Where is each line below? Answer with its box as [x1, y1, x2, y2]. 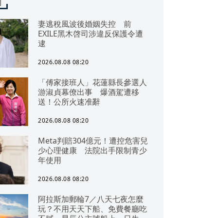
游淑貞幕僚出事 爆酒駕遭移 [38, 87, 139, 97]
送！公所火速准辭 [38, 96, 100, 107]
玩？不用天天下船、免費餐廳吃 [38, 203, 147, 214]
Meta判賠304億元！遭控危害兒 [38, 135, 148, 146]
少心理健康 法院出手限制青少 [38, 145, 147, 156]
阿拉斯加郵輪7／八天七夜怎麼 [38, 194, 144, 204]
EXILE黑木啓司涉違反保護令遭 [38, 28, 143, 39]
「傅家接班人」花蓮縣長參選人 [38, 77, 147, 88]
